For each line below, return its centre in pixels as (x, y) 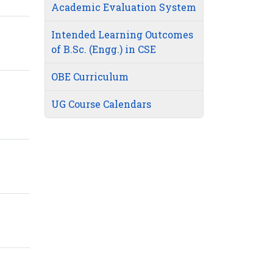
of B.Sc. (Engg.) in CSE (104, 49)
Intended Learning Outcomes (122, 35)
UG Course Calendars (101, 104)
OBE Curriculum (90, 77)
